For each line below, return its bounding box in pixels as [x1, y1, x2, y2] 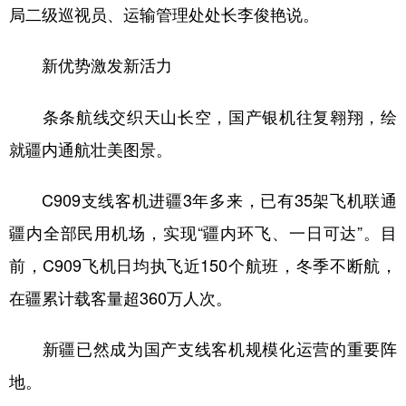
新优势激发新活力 [9, 53, 172, 77]
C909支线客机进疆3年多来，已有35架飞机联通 [9, 188, 397, 211]
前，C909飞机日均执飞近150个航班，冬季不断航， [9, 253, 397, 276]
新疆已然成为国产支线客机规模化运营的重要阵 [9, 336, 397, 360]
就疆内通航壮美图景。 [9, 137, 172, 160]
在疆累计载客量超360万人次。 [9, 285, 232, 309]
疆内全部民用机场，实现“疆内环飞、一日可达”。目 [9, 220, 397, 244]
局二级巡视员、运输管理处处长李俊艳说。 [9, 2, 319, 25]
